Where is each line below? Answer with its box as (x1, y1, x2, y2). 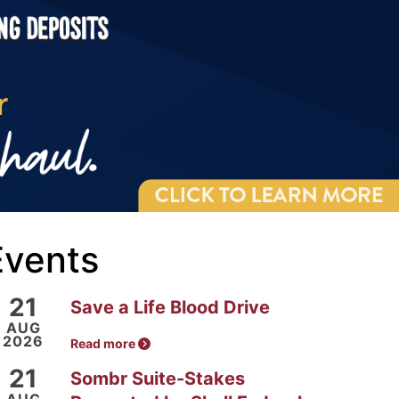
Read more (70, 336, 138, 352)
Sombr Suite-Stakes (70, 368, 245, 390)
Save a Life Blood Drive (70, 297, 270, 319)
